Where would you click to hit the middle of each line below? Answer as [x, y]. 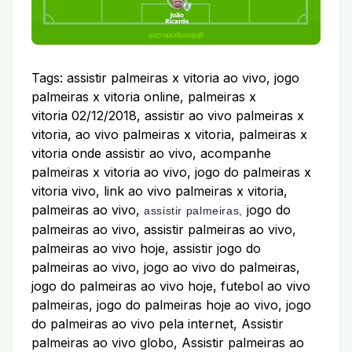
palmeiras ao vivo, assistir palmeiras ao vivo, [164, 230]
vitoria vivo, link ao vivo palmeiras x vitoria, [159, 191]
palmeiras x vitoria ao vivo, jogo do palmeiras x [171, 172]
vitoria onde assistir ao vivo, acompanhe [151, 154]
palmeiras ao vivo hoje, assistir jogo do [146, 249]
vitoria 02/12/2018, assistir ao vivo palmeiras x [168, 116]
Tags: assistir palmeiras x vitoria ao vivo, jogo [165, 78]
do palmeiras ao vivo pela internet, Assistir [158, 324]
